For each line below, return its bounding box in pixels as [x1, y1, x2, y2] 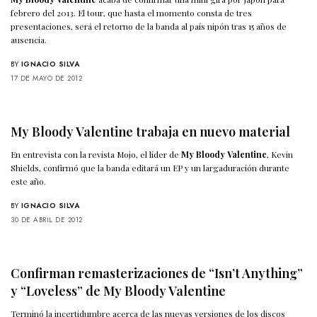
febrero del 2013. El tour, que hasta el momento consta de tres [11, 6, 253, 18]
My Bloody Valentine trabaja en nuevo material [11, 122, 290, 140]
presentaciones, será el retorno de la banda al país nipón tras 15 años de [11, 20, 287, 32]
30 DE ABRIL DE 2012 [11, 214, 83, 225]
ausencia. [11, 33, 47, 45]
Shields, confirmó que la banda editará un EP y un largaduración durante [11, 161, 290, 173]
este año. [11, 175, 47, 187]
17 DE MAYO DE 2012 [11, 72, 82, 83]
